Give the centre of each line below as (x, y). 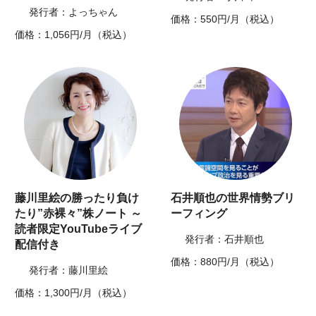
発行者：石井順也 (224, 239)
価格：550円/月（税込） (225, 19)
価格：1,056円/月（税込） (74, 35)
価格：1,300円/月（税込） (74, 293)
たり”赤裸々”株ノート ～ (79, 214)
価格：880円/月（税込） (225, 262)
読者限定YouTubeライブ (79, 229)
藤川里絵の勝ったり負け (77, 198)
